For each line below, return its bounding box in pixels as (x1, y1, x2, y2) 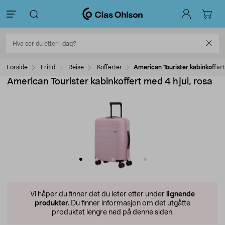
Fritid (41, 64, 55, 70)
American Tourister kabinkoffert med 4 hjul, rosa (7, 77, 212, 86)
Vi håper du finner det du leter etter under (30, 191, 166, 198)
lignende (166, 191, 195, 198)
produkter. (35, 200, 69, 207)
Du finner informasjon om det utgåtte (69, 200, 190, 207)
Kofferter (97, 64, 122, 70)
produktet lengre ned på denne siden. (51, 209, 174, 216)
